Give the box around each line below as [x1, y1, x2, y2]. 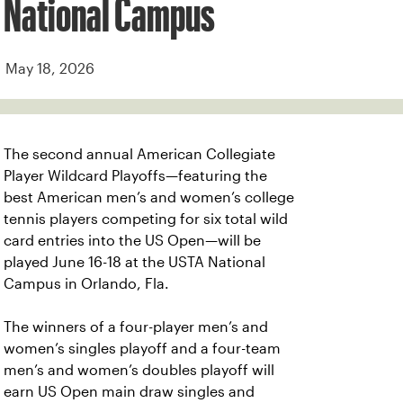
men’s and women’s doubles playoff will [4, 363, 274, 378]
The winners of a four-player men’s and [4, 319, 268, 335]
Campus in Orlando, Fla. [4, 276, 169, 291]
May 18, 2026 [5, 61, 94, 76]
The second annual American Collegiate [4, 147, 275, 162]
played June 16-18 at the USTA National [4, 255, 265, 270]
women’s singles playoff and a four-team [4, 341, 281, 356]
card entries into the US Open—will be [4, 233, 261, 248]
